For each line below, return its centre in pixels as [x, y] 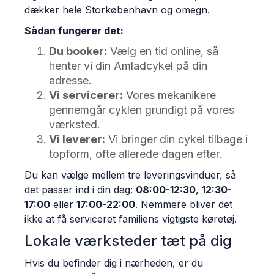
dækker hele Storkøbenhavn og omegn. [117, 10]
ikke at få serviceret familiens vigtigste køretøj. [131, 219]
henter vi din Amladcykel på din [128, 66]
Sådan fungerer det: [74, 31]
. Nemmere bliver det [184, 204]
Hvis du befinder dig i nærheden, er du [114, 263]
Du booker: [78, 51]
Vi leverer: [77, 139]
